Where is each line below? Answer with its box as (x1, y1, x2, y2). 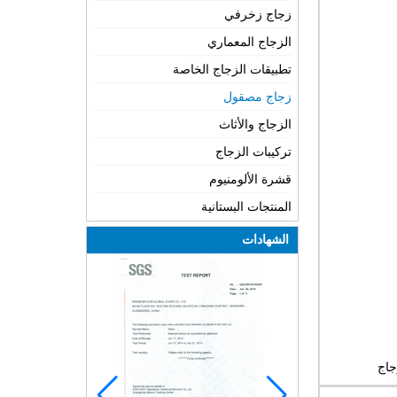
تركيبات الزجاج (215, 144, 292, 160)
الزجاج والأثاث (219, 117, 292, 132)
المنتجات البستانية (201, 199, 292, 214)
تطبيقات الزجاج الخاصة (173, 62, 292, 77)
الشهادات (242, 233, 289, 247)
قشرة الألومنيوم (209, 172, 292, 187)
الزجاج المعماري (207, 35, 292, 50)
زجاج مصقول (223, 90, 292, 105)
